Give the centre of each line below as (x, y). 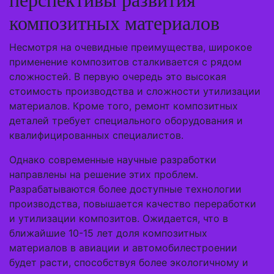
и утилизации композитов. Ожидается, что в (119, 218)
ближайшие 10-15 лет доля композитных (108, 233)
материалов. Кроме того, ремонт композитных (124, 106)
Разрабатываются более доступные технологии (125, 189)
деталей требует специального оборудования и (126, 120)
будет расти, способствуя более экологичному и (129, 262)
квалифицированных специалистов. (96, 135)
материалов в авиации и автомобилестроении (123, 248)
